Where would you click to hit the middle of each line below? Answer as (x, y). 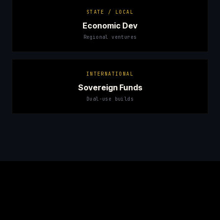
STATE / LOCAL (110, 12)
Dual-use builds (110, 99)
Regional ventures (110, 37)
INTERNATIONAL (110, 74)
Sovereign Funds (110, 87)
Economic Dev (110, 26)
